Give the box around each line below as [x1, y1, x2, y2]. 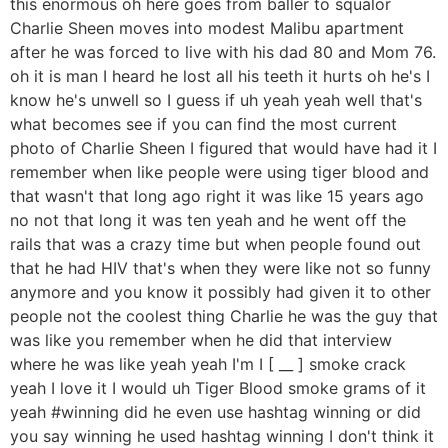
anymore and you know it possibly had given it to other [10, 282, 431, 303]
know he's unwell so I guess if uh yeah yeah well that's [10, 90, 422, 111]
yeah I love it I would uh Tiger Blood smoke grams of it [10, 378, 426, 399]
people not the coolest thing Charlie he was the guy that [10, 306, 438, 327]
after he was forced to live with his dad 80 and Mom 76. [10, 42, 436, 63]
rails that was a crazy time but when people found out [10, 234, 421, 255]
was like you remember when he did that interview [10, 330, 392, 351]
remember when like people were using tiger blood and [10, 162, 429, 183]
